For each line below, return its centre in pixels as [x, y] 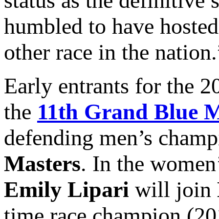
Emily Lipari [66, 190]
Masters [42, 164]
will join [173, 190]
